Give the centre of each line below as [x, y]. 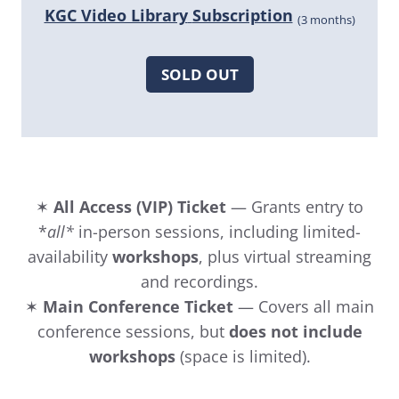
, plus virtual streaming [285, 256]
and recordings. [199, 281]
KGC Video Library [116, 15]
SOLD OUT [199, 74]
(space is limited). [243, 356]
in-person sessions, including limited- [217, 231]
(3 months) [326, 20]
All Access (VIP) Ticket [140, 206]
